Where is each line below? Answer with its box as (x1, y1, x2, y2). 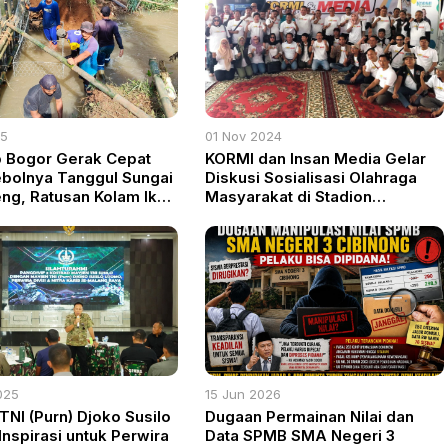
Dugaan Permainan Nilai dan (205, 407, 415, 427)
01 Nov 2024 (205, 128, 283, 145)
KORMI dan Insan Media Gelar (205, 149, 427, 169)
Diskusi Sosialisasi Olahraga (205, 168, 418, 188)
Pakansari (205, 206, 280, 226)
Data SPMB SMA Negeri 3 (205, 426, 396, 446)
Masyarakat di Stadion (205, 187, 373, 207)
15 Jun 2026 (205, 386, 282, 403)
